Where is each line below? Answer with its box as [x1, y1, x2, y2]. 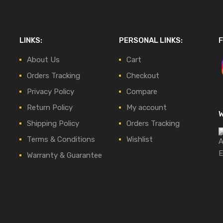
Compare [126, 87, 157, 96]
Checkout [126, 71, 159, 80]
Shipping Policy [27, 118, 79, 128]
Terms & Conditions [27, 134, 95, 144]
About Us [27, 55, 60, 64]
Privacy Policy [27, 87, 74, 96]
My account [126, 103, 167, 112]
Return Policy [27, 103, 73, 112]
